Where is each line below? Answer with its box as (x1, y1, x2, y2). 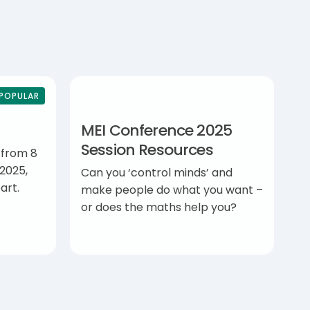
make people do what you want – (81, 182, 263, 198)
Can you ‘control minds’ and (81, 165, 232, 181)
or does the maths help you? (81, 199, 237, 215)
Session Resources (81, 139, 213, 161)
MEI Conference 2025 (81, 120, 232, 141)
